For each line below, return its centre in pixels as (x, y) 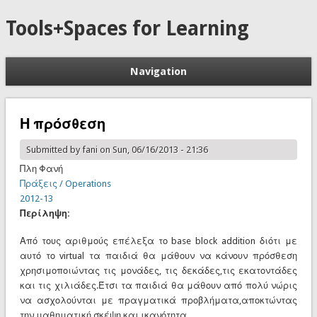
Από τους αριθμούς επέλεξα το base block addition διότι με (158, 241)
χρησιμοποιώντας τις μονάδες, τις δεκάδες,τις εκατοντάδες (158, 270)
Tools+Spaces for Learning (127, 29)
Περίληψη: (46, 213)
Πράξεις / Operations (65, 183)
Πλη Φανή (41, 168)
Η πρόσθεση (62, 123)
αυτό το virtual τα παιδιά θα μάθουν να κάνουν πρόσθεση (158, 255)
